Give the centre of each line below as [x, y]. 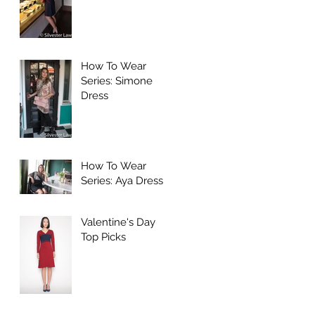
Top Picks [103, 237]
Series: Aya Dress [122, 180]
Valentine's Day [118, 222]
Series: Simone [117, 81]
